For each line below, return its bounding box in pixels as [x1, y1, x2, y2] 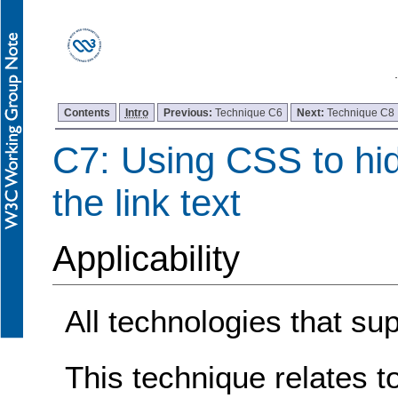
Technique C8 [327, 106, 395, 118]
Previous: [163, 106, 215, 118]
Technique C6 [214, 106, 283, 118]
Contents [64, 106, 111, 118]
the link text [52, 181, 241, 224]
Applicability [52, 238, 240, 280]
